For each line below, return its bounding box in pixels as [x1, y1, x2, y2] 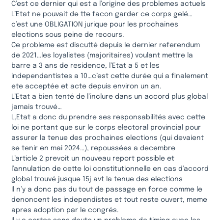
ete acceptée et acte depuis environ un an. [11, 82, 162, 90]
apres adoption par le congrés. [11, 206, 119, 214]
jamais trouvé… [11, 103, 62, 110]
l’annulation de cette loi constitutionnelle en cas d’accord [11, 165, 209, 172]
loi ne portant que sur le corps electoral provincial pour [11, 124, 201, 131]
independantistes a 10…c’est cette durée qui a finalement [11, 72, 208, 80]
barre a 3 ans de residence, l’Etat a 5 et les [11, 62, 160, 69]
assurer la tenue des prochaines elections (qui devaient [11, 134, 204, 141]
